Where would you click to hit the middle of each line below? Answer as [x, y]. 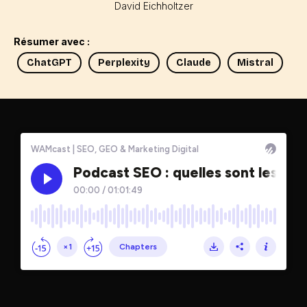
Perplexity [124, 63]
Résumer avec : [52, 41]
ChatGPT [49, 63]
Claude [194, 63]
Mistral [255, 63]
